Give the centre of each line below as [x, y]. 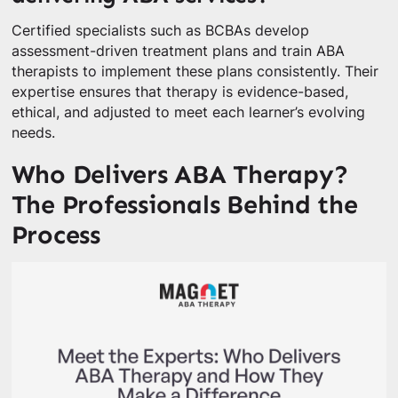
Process [56, 235]
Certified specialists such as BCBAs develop [160, 30]
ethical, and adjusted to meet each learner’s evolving [188, 112]
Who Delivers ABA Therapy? [179, 174]
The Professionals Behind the [184, 204]
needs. [33, 132]
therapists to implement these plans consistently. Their [195, 71]
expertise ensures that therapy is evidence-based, [179, 92]
